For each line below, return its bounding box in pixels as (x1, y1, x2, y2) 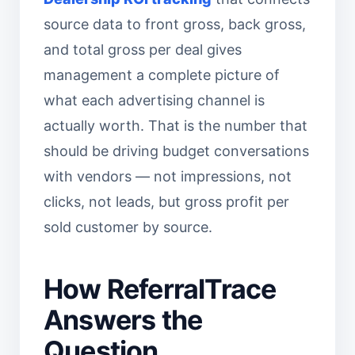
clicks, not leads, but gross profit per (44, 193, 289, 210)
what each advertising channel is (44, 92, 265, 109)
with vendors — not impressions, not (44, 168, 292, 185)
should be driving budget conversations (44, 143, 309, 159)
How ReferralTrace (44, 273, 277, 305)
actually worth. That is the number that (44, 117, 307, 134)
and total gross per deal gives (44, 41, 242, 58)
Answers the (44, 303, 203, 336)
